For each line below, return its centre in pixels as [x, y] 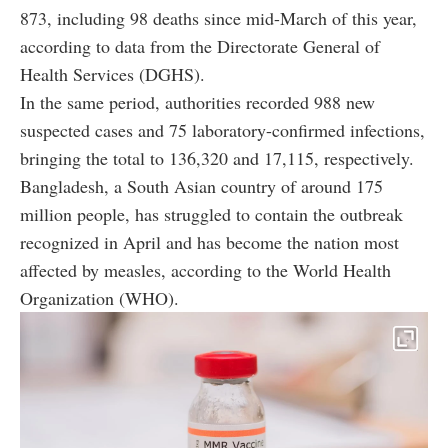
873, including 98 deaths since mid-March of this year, [218, 17]
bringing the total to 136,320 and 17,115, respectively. [217, 157]
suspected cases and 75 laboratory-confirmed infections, [222, 129]
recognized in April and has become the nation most [209, 241]
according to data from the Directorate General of [200, 45]
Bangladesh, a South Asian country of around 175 [201, 185]
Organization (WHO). [99, 297]
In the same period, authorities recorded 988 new [197, 101]
